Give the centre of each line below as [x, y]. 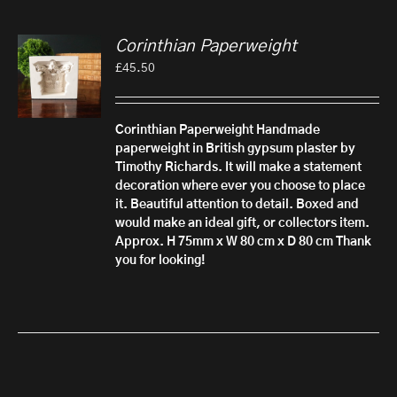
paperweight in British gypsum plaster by [236, 149]
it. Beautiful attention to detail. [205, 205]
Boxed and [328, 205]
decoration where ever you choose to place [241, 187]
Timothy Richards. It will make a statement [239, 168]
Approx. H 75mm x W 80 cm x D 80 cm [225, 242]
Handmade [288, 131]
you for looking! [161, 261]
